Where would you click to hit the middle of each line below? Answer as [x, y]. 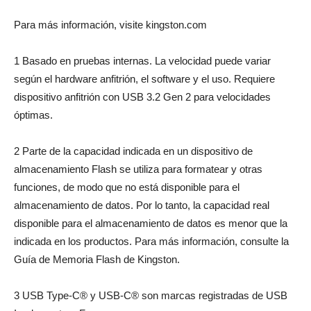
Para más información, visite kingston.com [110, 25]
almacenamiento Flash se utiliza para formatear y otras [138, 169]
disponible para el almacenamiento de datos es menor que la [151, 224]
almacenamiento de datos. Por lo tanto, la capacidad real [142, 205]
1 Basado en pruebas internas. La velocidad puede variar [142, 61]
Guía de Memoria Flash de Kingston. [97, 260]
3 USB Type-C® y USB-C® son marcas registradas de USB [151, 296]
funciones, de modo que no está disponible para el [127, 187]
